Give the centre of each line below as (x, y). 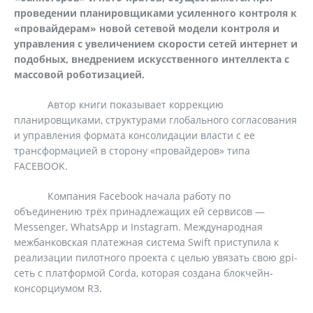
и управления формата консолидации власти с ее (134, 135)
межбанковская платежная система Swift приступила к (146, 242)
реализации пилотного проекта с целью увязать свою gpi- (156, 257)
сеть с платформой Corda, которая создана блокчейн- (144, 273)
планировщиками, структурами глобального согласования (155, 120)
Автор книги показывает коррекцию (119, 104)
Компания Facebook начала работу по (122, 196)
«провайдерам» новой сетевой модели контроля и (147, 28)
